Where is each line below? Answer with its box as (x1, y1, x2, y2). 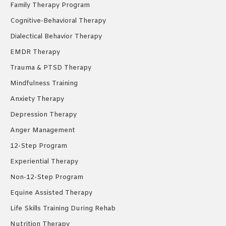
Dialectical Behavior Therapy (10, 32, 102, 41)
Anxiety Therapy (10, 95, 64, 104)
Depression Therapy (10, 110, 77, 120)
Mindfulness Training (10, 79, 78, 88)
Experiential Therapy (10, 157, 78, 166)
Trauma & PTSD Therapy (10, 64, 91, 73)
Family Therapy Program (10, 1, 90, 10)
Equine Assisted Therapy (10, 189, 92, 198)
